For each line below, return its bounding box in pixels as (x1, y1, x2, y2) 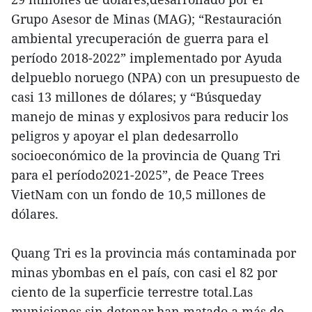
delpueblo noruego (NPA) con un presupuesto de (11, 68, 300, 86)
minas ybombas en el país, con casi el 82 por (11, 263, 277, 281)
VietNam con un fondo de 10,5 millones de (11, 185, 266, 203)
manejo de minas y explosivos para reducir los (11, 107, 288, 125)
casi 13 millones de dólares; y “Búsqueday (11, 88, 261, 105)
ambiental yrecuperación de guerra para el (11, 29, 269, 47)
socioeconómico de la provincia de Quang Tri (11, 146, 281, 164)
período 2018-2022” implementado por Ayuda (11, 49, 282, 66)
